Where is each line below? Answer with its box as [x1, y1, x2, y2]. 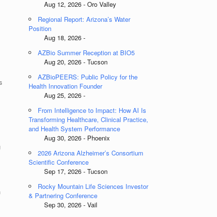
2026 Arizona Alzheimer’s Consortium [38, 148, 144, 157]
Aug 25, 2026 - [29, 91, 86, 100]
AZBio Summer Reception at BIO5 [38, 48, 135, 57]
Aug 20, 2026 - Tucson [29, 57, 108, 66]
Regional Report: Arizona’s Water [38, 15, 131, 24]
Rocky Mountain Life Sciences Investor [38, 182, 149, 191]
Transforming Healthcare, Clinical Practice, [29, 115, 149, 124]
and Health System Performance [29, 124, 121, 133]
